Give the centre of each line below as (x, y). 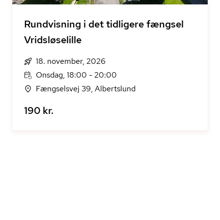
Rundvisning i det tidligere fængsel (104, 24)
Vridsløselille (53, 40)
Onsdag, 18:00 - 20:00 (76, 75)
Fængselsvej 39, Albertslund (86, 89)
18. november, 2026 (71, 61)
